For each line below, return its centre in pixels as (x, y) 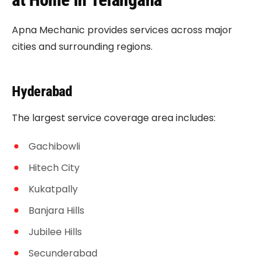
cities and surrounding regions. (82, 47)
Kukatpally (53, 189)
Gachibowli (54, 146)
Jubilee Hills (55, 232)
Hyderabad (42, 91)
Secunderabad (63, 253)
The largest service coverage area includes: (114, 118)
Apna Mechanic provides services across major (122, 30)
